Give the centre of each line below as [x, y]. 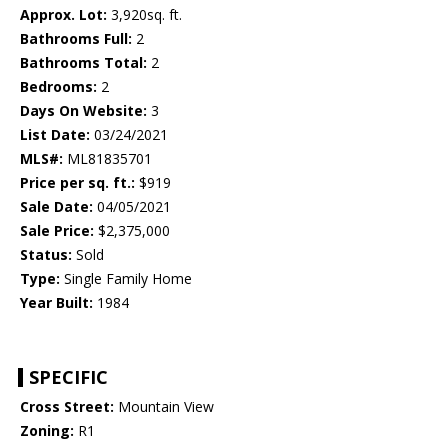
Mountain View [164, 407]
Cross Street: [67, 407]
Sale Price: [57, 231]
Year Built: [56, 303]
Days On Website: [83, 111]
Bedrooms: [58, 87]
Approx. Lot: [63, 15]
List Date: [55, 135]
